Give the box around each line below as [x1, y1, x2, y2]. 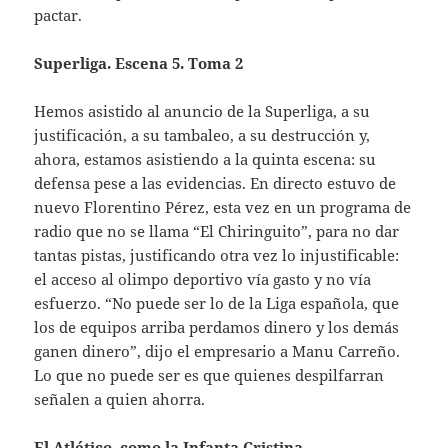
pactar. [34, 4, 83, 25]
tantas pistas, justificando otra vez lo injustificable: [34, 244, 400, 265]
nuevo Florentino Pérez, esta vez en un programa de [34, 196, 412, 217]
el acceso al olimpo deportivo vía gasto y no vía [34, 268, 372, 289]
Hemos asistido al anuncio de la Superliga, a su [34, 100, 371, 121]
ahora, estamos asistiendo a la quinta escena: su [34, 148, 377, 169]
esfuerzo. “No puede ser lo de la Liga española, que [34, 292, 400, 313]
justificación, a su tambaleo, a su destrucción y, [34, 124, 371, 145]
